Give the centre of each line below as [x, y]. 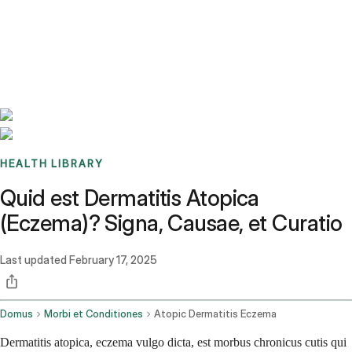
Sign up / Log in [79, 38]
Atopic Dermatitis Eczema [215, 314]
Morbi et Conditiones [93, 314]
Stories [98, 20]
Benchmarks [50, 20]
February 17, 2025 [113, 260]
